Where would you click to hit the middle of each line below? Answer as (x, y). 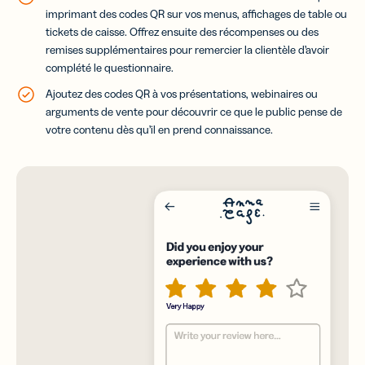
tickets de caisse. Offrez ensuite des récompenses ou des (182, 32)
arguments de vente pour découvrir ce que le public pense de (194, 112)
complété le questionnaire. (110, 68)
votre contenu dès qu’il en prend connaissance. (159, 130)
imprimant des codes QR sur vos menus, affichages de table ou (196, 14)
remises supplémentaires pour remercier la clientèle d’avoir (187, 50)
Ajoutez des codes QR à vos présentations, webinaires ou (182, 94)
